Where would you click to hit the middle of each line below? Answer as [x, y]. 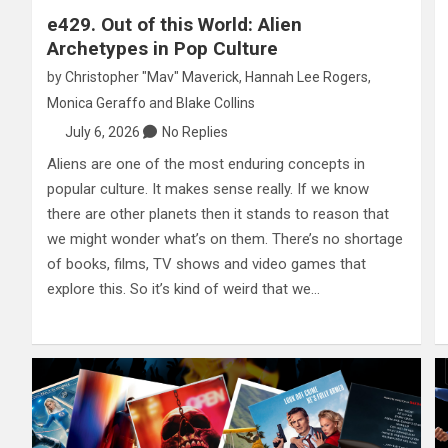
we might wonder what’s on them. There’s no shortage [225, 239]
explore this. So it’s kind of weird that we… [183, 289]
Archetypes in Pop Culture [162, 49]
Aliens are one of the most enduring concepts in [206, 164]
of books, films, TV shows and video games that [206, 264]
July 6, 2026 [102, 132]
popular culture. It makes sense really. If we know [208, 189]
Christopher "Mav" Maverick [152, 77]
